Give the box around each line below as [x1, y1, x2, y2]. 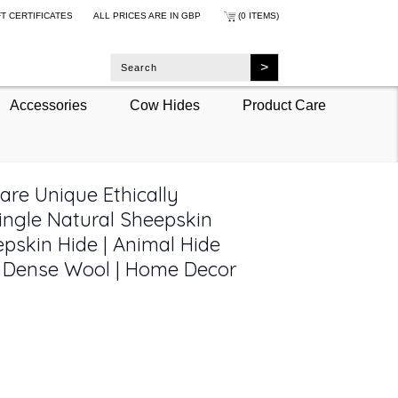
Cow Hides [129, 97, 200, 113]
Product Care [242, 97, 326, 113]
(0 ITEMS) [237, 11, 279, 20]
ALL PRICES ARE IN [92, 11, 181, 20]
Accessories [9, 97, 87, 113]
